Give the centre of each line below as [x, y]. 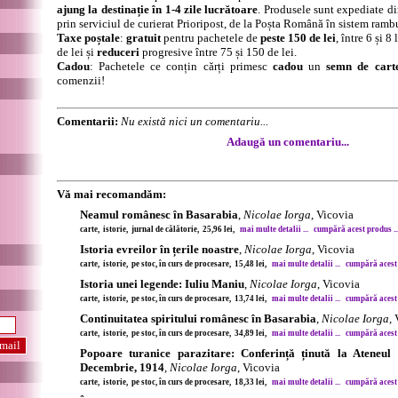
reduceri [118, 52]
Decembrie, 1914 [122, 367]
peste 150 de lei [298, 38]
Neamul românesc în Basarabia [159, 215]
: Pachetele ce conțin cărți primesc [181, 66]
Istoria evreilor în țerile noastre [159, 249]
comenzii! [81, 80]
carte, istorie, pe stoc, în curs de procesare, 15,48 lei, [176, 264]
